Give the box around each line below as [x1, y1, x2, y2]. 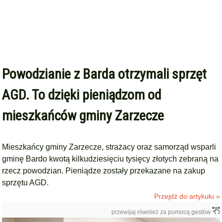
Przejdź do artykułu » [154, 192, 220, 200]
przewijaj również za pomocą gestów [111, 209, 212, 216]
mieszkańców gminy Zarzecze [2, 108, 165, 124]
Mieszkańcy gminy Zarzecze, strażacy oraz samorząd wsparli [2, 143, 217, 151]
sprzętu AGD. [2, 178, 49, 187]
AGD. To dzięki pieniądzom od [2, 87, 162, 103]
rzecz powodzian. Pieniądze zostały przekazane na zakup [2, 166, 206, 175]
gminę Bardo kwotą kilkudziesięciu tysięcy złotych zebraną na [2, 155, 219, 163]
